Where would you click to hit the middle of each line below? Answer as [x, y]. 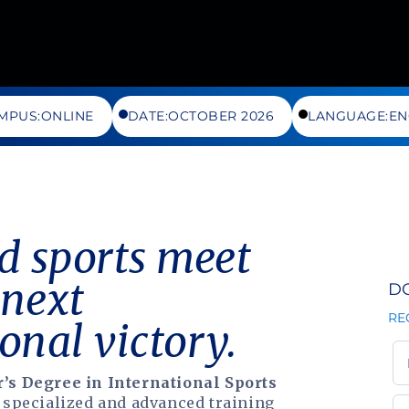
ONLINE [67, 116]
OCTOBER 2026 [221, 116]
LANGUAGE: [348, 116]
